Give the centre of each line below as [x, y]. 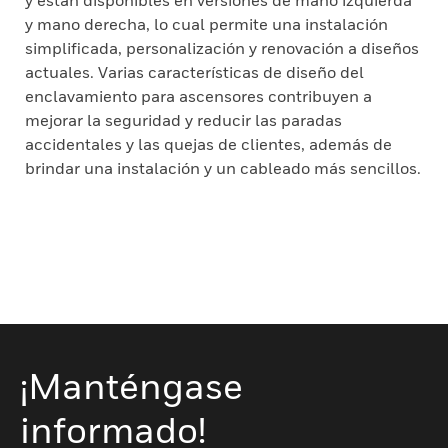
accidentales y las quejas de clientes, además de [208, 144]
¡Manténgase [131, 385]
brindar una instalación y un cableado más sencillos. [223, 168]
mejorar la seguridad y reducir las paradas [183, 120]
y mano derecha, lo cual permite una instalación [206, 24]
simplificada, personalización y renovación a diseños [222, 48]
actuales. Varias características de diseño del [194, 72]
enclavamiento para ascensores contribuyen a [198, 96]
